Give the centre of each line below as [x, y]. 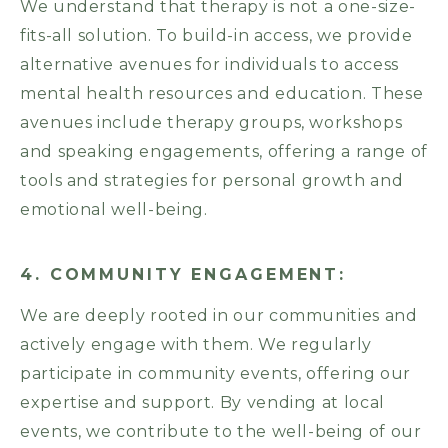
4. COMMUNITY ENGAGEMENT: [183, 275]
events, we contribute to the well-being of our [221, 432]
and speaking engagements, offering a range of [224, 152]
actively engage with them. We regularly [196, 345]
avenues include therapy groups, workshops [211, 123]
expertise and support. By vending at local [202, 403]
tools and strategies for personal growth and [212, 181]
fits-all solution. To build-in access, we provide [216, 36]
